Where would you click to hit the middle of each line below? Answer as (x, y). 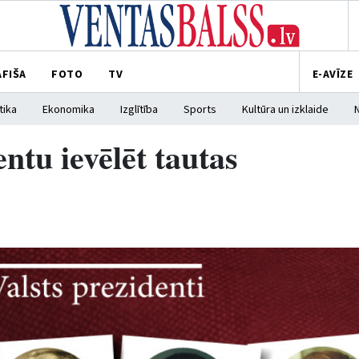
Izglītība (139, 110)
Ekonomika (69, 110)
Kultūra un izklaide (285, 110)
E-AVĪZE (332, 74)
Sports (200, 110)
